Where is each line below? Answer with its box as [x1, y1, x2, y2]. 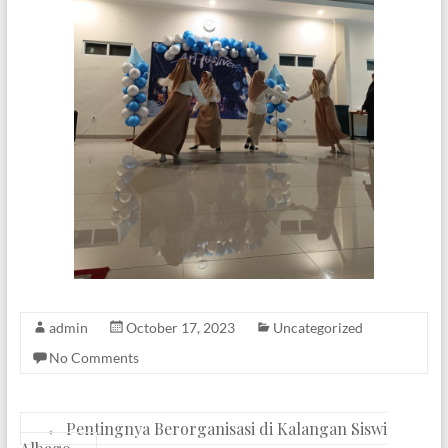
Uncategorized [272, 318, 363, 336]
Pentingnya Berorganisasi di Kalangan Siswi [61, 417, 387, 439]
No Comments [48, 348, 139, 366]
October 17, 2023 [125, 318, 235, 336]
